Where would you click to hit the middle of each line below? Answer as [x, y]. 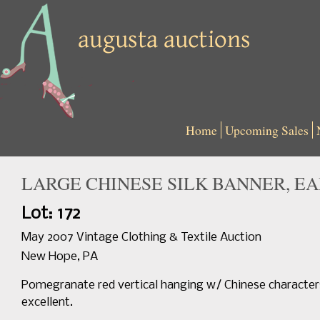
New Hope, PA [60, 257]
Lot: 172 [51, 214]
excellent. [47, 302]
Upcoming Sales [267, 130]
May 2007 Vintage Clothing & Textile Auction [141, 237]
